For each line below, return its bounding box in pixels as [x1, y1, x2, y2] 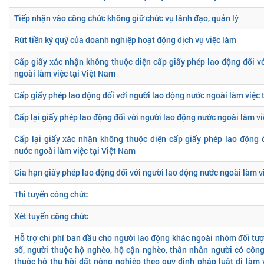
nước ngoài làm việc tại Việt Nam [14, 144, 136, 156]
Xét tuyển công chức [14, 210, 88, 222]
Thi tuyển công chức [14, 188, 88, 200]
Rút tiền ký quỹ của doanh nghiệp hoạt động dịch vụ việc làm [14, 34, 236, 45]
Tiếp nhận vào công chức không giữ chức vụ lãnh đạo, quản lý [14, 12, 239, 24]
